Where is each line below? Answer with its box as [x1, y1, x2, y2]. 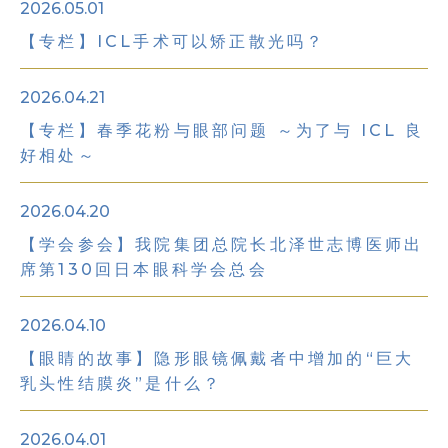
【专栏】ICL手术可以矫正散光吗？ [20, 32, 326, 51]
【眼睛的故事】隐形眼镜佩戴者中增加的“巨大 [20, 349, 415, 368]
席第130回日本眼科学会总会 [20, 260, 268, 279]
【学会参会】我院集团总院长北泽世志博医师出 [20, 235, 424, 254]
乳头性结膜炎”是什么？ [20, 374, 223, 393]
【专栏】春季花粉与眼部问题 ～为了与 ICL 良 [20, 121, 424, 140]
